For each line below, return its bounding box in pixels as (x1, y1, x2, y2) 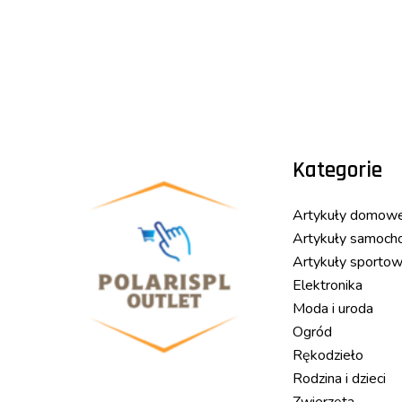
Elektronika (292, 275, 363, 296)
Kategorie (292, 155, 382, 185)
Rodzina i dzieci (292, 369, 386, 389)
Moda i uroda (292, 299, 373, 319)
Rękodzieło (292, 345, 363, 366)
